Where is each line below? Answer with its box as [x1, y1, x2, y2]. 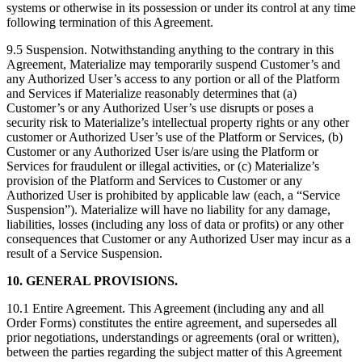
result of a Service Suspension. [6, 246, 162, 261]
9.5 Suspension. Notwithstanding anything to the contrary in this [6, 43, 334, 57]
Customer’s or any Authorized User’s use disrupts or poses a [6, 101, 314, 116]
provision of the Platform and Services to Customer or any [6, 174, 302, 188]
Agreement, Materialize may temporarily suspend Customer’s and [6, 57, 340, 72]
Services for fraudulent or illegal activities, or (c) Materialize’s [6, 159, 319, 174]
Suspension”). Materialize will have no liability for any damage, [6, 203, 330, 217]
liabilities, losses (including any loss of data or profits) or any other [6, 217, 343, 232]
